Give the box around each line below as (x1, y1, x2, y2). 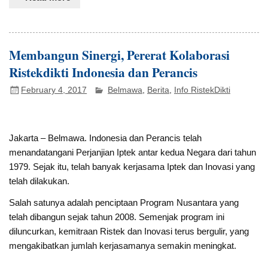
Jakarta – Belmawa (9, 133, 85, 144)
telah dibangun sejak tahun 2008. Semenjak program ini (9, 211, 225, 222)
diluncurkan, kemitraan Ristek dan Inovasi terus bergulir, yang (9, 226, 249, 236)
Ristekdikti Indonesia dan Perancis (9, 62, 198, 81)
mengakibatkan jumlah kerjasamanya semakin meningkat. (9, 240, 237, 251)
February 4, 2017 (21, 85, 87, 95)
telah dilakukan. (9, 176, 70, 187)
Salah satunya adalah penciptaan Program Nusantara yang (9, 197, 239, 208)
